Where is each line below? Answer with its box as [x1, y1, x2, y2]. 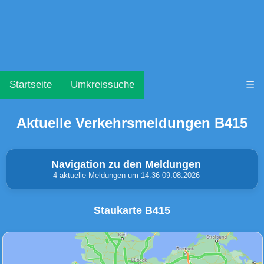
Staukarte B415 [94, 204, 170, 217]
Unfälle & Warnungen [29, 226, 115, 236]
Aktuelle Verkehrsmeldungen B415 [16, 115, 247, 131]
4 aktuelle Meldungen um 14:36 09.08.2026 [52, 171, 200, 180]
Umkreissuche [71, 79, 134, 90]
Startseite [9, 79, 52, 90]
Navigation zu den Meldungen [51, 159, 201, 171]
